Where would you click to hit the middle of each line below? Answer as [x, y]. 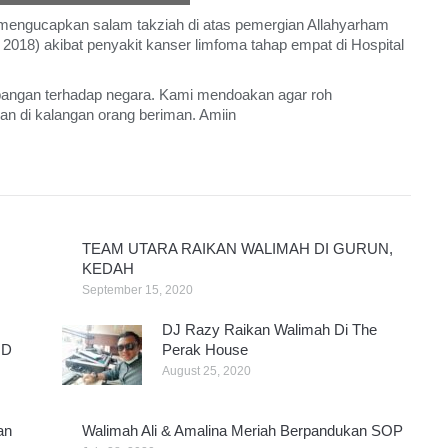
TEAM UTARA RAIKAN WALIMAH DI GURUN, [237, 249]
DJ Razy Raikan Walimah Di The [269, 330]
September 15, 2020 [137, 290]
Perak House [204, 350]
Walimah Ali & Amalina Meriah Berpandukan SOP [242, 431]
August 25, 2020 [206, 371]
